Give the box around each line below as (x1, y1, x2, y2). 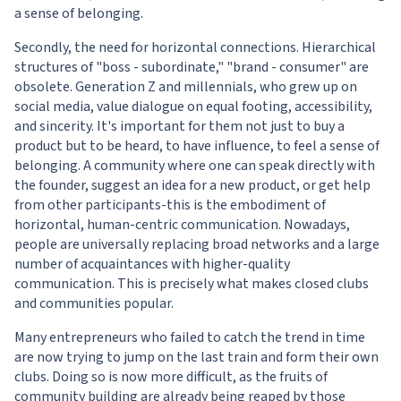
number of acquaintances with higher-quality (14, 254, 290, 274)
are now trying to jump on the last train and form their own (14, 347, 379, 367)
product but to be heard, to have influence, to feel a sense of (14, 136, 380, 156)
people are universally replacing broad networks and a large (14, 235, 380, 254)
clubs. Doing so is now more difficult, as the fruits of (14, 367, 328, 387)
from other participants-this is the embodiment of (14, 195, 326, 215)
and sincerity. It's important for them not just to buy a (14, 116, 345, 136)
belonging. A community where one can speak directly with (14, 156, 375, 175)
